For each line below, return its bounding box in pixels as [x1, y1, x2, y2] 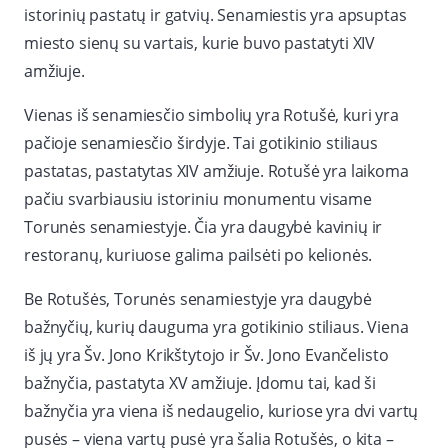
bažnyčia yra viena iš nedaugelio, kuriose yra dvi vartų [24, 400, 419, 423]
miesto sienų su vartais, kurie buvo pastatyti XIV [24, 32, 376, 55]
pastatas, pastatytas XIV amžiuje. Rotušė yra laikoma [24, 160, 409, 183]
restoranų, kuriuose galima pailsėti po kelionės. [24, 244, 373, 267]
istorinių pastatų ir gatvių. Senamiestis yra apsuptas [24, 4, 407, 27]
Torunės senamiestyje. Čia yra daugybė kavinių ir [24, 216, 383, 239]
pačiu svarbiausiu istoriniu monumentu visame [24, 188, 372, 211]
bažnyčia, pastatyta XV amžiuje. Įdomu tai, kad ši [24, 372, 377, 395]
